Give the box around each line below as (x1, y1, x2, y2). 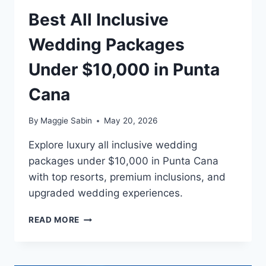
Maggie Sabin (40, 116, 93, 126)
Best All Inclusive (28, 9, 169, 30)
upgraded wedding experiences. (28, 187, 183, 199)
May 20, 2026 (104, 116, 158, 126)
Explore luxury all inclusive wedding (28, 139, 197, 151)
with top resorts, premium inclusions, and (28, 171, 226, 183)
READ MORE (28, 215, 80, 225)
